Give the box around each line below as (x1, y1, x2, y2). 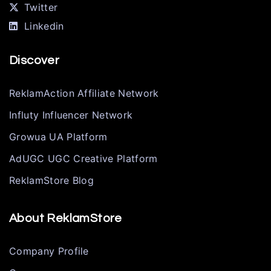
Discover (9, 54, 60, 67)
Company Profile (9, 244, 89, 257)
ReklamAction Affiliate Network (9, 87, 159, 99)
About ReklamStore (9, 212, 122, 224)
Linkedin (24, 19, 64, 32)
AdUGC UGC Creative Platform (9, 152, 158, 165)
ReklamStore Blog (9, 174, 94, 186)
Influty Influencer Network (9, 108, 133, 121)
